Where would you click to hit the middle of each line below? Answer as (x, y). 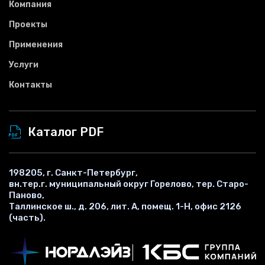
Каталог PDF (66, 132)
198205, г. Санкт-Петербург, (73, 172)
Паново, (27, 195)
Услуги (24, 64)
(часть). (27, 217)
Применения (36, 44)
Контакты (30, 85)
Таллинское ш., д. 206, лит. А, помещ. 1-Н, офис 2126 (125, 206)
